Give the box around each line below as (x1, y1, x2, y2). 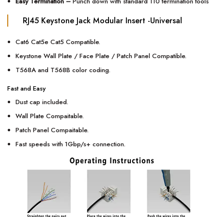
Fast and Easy (7, 84, 46, 93)
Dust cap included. (15, 97, 69, 107)
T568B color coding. (50, 65, 111, 75)
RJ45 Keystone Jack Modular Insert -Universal (23, 15, 183, 27)
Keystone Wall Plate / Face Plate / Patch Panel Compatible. (15, 51, 187, 61)
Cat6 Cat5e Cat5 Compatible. (15, 37, 101, 46)
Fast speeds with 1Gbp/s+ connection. (15, 139, 126, 149)
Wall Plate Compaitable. (15, 111, 84, 121)
